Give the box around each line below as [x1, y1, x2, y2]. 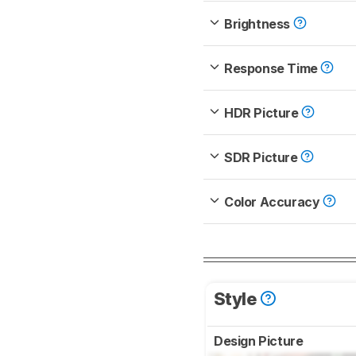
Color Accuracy [224, 193, 323, 210]
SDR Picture [224, 149, 301, 165]
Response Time [224, 60, 321, 76]
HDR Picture [224, 104, 302, 121]
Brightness [224, 15, 293, 32]
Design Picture [214, 332, 306, 349]
